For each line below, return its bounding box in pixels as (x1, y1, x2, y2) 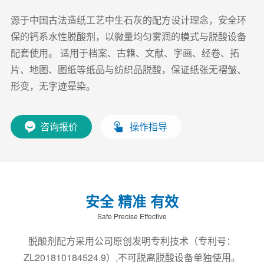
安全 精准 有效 (85, 191, 179, 211)
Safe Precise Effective (97, 211, 167, 221)
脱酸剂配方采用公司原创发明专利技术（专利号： (28, 234, 236, 247)
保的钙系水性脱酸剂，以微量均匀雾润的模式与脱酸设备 (10, 29, 246, 43)
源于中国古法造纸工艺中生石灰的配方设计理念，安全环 (10, 13, 246, 27)
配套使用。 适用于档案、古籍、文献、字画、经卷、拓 (10, 46, 239, 60)
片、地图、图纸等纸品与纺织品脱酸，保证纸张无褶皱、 (10, 62, 246, 76)
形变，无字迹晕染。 (10, 79, 95, 93)
